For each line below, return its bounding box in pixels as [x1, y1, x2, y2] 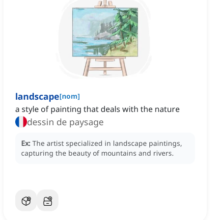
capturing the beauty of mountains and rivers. [21, 148, 174, 158]
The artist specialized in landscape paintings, [32, 138, 182, 148]
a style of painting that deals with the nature [15, 104, 180, 115]
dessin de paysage [27, 116, 104, 128]
